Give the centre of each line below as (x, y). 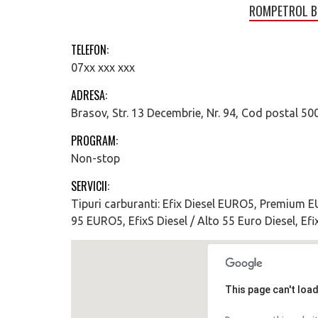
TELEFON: (90, 50)
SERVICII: (90, 186)
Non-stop (95, 158)
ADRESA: (89, 95)
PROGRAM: (94, 141)
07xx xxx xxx (103, 67)
